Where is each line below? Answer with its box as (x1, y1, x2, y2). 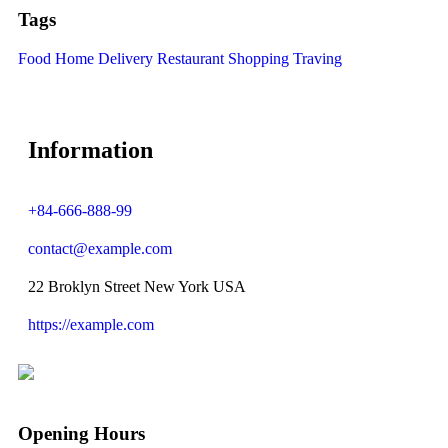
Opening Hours (18, 422, 145, 444)
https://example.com (28, 316, 154, 334)
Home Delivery (55, 50, 153, 68)
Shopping (228, 50, 289, 68)
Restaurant (157, 50, 224, 68)
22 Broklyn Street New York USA (28, 278, 246, 296)
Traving (293, 50, 342, 68)
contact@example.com (28, 240, 172, 258)
